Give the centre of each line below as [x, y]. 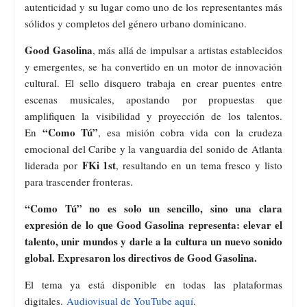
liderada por [53, 165]
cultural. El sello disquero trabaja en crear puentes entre [153, 83]
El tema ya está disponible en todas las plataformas [153, 284]
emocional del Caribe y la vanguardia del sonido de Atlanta [153, 148]
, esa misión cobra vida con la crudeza [191, 132]
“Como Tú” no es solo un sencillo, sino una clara [153, 208]
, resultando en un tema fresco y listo [199, 165]
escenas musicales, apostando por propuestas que [153, 99]
